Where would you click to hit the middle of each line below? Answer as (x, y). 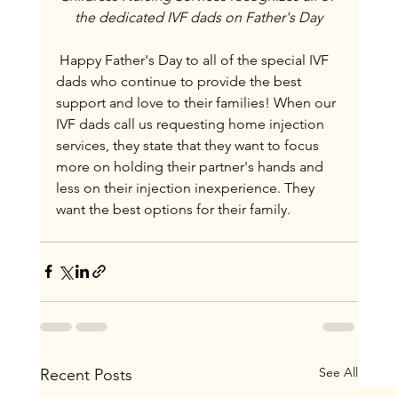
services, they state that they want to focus (189, 145)
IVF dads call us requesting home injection (191, 123)
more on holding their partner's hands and (191, 166)
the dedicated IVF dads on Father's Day (199, 17)
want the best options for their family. (173, 209)
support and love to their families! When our (197, 102)
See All (339, 372)
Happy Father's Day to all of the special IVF (194, 60)
